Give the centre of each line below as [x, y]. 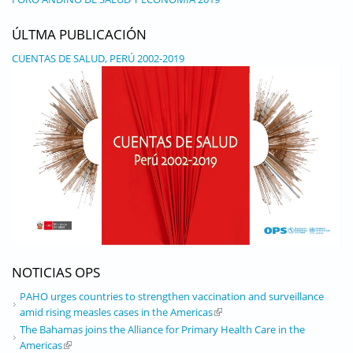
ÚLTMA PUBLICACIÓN [79, 34]
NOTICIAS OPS [56, 272]
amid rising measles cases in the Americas [116, 312]
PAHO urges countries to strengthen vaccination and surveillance [172, 296]
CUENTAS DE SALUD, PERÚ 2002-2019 [98, 58]
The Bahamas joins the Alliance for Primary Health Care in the [162, 329]
